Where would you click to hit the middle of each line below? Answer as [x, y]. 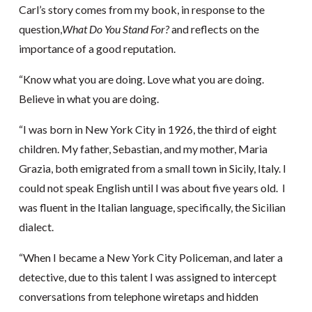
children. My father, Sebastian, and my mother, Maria [143, 149]
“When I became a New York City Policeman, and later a [150, 257]
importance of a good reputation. [97, 48]
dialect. [36, 227]
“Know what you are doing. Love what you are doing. [141, 79]
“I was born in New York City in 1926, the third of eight [147, 129]
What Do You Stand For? [115, 29]
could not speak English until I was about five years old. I [152, 188]
